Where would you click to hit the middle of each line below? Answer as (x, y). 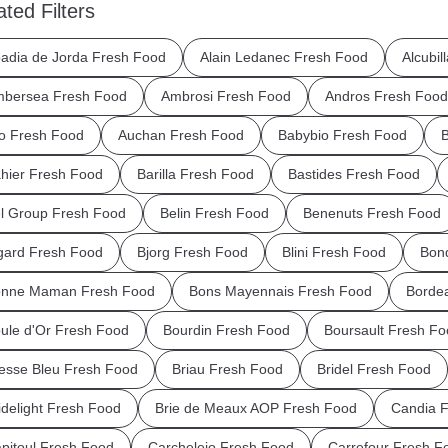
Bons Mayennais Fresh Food (280, 290)
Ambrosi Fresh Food (225, 95)
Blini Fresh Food (333, 251)
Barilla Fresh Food (195, 173)
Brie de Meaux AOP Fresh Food (255, 407)
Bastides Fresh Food (353, 173)
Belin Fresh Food (214, 212)
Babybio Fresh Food (342, 134)
